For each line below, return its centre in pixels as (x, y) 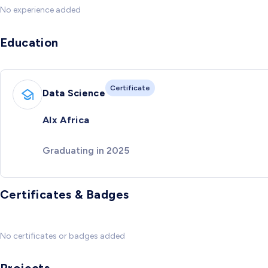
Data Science (74, 93)
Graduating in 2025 (86, 150)
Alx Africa (66, 120)
